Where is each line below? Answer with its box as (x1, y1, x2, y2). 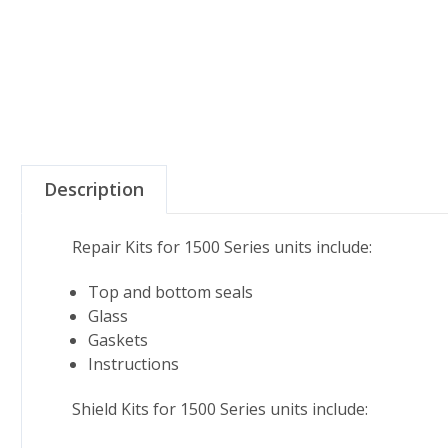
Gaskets (88, 328, 149, 351)
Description (44, 176, 144, 201)
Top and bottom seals (88, 280, 254, 303)
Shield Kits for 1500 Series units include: (72, 397, 368, 420)
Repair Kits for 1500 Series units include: (72, 235, 372, 258)
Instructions (88, 352, 180, 375)
